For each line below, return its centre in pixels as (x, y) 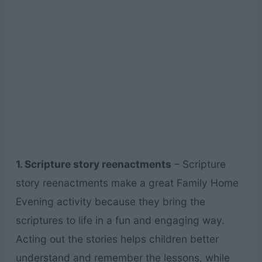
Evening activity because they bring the (110, 201)
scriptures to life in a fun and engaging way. (120, 220)
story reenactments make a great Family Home (127, 182)
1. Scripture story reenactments (93, 164)
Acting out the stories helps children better (117, 239)
